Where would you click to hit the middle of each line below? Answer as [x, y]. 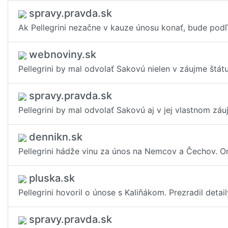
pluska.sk [51, 178]
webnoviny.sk [61, 54]
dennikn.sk [54, 137]
